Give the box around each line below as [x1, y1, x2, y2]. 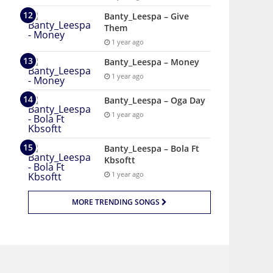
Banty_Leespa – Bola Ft [104, 143, 199, 154]
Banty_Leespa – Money [104, 56, 199, 68]
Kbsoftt [104, 154, 135, 166]
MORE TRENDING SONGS [72, 197, 161, 207]
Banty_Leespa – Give [104, 10, 189, 22]
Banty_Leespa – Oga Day [104, 94, 205, 106]
